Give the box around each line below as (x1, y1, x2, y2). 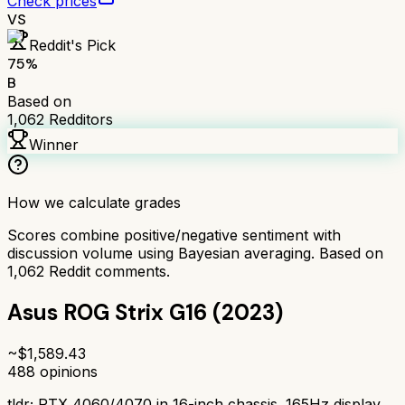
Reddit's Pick (29, 35, 116, 54)
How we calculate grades (7, 193, 181, 212)
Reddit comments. (44, 261, 170, 280)
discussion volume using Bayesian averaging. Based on (7, 243, 383, 262)
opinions (35, 362, 98, 381)
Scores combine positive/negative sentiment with (7, 225, 341, 244)
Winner (29, 135, 79, 154)
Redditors (44, 109, 113, 128)
